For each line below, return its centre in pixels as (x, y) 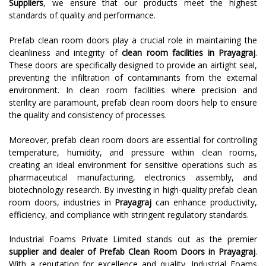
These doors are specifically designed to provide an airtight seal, (133, 65)
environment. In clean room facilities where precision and (133, 90)
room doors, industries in (62, 202)
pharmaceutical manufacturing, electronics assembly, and (133, 178)
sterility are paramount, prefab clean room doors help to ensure (133, 103)
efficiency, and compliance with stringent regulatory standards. (129, 215)
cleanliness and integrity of (65, 53)
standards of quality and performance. (82, 15)
